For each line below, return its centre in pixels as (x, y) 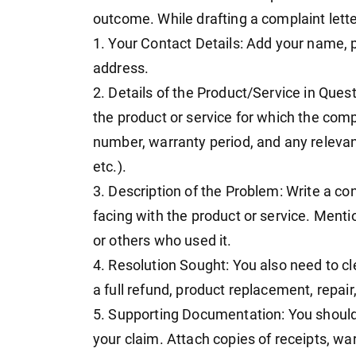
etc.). (110, 167)
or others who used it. (163, 241)
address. (121, 69)
